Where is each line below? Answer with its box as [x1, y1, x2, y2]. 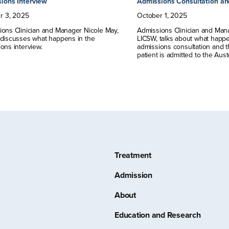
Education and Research [114, 209, 201, 221]
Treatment [114, 149, 151, 162]
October [137, 10, 163, 21]
